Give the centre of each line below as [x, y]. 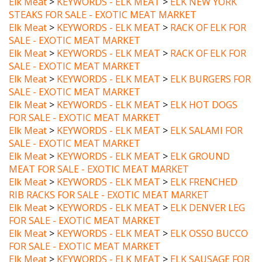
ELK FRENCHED [204, 167]
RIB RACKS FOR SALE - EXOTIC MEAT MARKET [109, 180]
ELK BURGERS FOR [211, 64]
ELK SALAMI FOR [206, 115]
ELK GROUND [200, 141]
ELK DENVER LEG [208, 192]
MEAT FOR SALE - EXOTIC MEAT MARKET [99, 154]
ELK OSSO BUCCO [209, 218]
